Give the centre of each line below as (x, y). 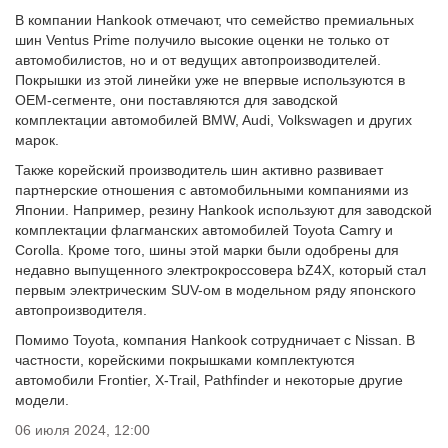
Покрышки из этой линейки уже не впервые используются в (210, 80)
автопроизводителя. (81, 310)
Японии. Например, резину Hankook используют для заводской (223, 210)
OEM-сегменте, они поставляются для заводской (176, 100)
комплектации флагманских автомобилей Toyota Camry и (204, 230)
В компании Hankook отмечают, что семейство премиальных (214, 20)
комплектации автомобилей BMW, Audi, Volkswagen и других (213, 120)
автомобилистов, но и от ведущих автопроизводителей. (198, 60)
